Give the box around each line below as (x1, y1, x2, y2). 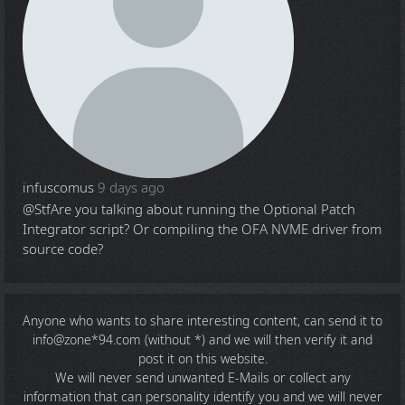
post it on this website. (137, 350, 268, 370)
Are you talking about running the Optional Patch (51, 200, 355, 221)
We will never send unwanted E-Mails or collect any (54, 369, 351, 389)
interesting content (187, 312, 297, 332)
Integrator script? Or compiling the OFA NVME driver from (23, 220, 381, 240)
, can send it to (297, 312, 382, 332)
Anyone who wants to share (23, 312, 187, 332)
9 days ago (98, 178, 165, 199)
